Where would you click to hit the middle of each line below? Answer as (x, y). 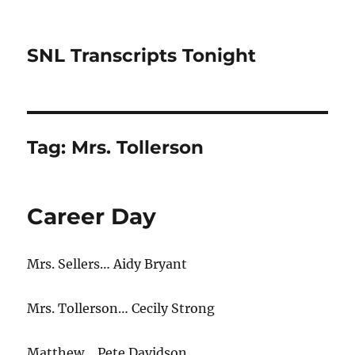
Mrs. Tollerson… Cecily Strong (121, 308)
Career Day (92, 216)
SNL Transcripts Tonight (142, 55)
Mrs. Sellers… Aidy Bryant (107, 264)
